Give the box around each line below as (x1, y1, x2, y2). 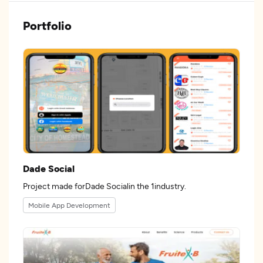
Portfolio (23, 18, 72, 32)
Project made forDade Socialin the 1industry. (137, 181, 186, 191)
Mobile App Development (28, 201, 110, 209)
